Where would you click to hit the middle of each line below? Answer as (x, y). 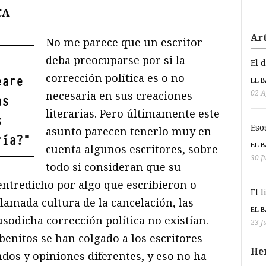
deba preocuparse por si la (116, 60)
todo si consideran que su (114, 167)
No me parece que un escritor (124, 42)
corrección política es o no (115, 78)
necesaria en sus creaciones (119, 96)
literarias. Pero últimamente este (133, 114)
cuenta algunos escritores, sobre (132, 149)
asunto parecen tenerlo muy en (129, 132)
